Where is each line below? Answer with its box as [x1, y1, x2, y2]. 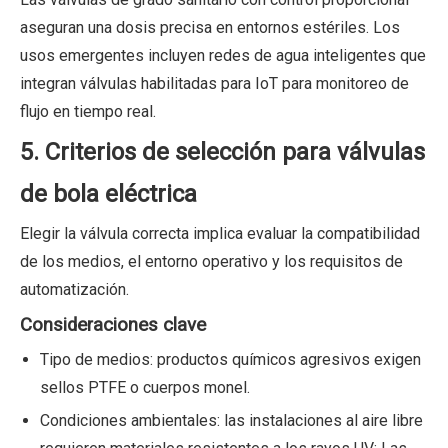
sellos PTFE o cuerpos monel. [40, 377, 250, 397]
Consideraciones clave [20, 313, 206, 336]
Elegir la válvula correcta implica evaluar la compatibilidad [20, 223, 420, 243]
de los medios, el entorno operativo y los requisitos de [20, 251, 403, 271]
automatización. [20, 279, 129, 299]
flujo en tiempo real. [20, 101, 156, 121]
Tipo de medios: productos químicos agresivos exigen [40, 349, 421, 369]
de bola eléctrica [20, 179, 197, 208]
